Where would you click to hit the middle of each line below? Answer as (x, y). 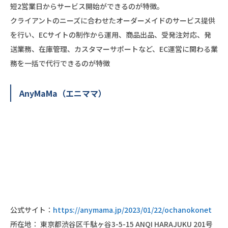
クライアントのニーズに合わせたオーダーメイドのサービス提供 (113, 20)
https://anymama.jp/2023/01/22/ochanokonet (132, 209)
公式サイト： (32, 209)
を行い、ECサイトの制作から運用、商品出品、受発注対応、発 (111, 34)
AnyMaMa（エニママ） (63, 93)
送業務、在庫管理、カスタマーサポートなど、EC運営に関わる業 (114, 49)
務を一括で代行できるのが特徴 (60, 63)
